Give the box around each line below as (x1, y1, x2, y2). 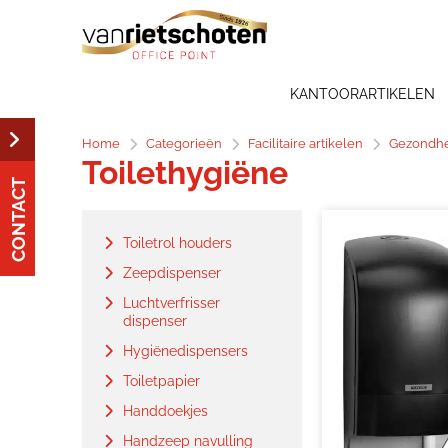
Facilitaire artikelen (248, 136, 363, 151)
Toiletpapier (123, 373, 200, 389)
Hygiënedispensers (123, 343, 248, 359)
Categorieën (146, 136, 222, 151)
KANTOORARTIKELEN (290, 86, 435, 102)
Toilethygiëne (82, 154, 288, 191)
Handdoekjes (123, 403, 208, 419)
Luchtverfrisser (123, 295, 220, 311)
